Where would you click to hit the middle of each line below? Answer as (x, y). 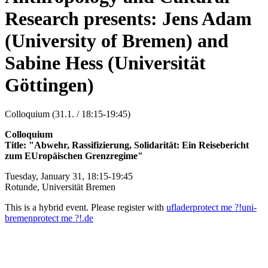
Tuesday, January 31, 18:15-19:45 (69, 176)
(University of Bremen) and (117, 40)
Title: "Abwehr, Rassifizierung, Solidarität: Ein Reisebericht (127, 145)
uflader (179, 208)
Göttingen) (49, 85)
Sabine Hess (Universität (105, 63)
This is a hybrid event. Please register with (86, 208)
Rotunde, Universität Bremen (60, 187)
